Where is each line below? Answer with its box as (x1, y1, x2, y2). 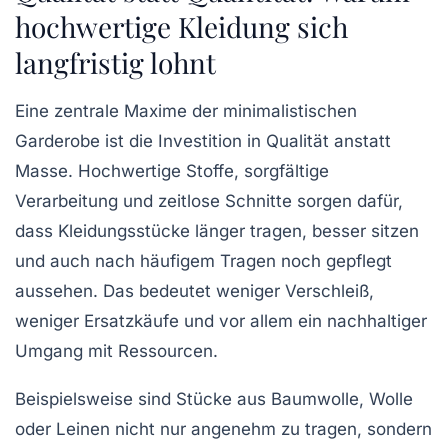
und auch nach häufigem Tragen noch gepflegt (15, 250, 392, 271)
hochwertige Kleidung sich (15, 7, 348, 45)
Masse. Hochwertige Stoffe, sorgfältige (15, 160, 329, 181)
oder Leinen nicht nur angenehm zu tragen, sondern (15, 418, 432, 439)
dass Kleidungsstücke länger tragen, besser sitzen (15, 220, 419, 241)
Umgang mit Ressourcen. (15, 340, 218, 361)
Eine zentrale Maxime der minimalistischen (15, 100, 357, 121)
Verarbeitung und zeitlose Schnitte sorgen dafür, (15, 190, 403, 211)
